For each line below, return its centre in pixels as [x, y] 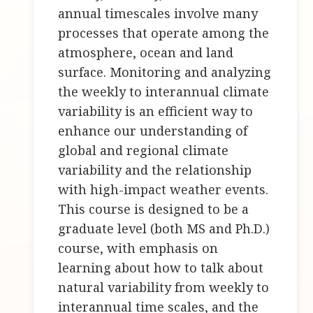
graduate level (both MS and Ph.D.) [164, 229]
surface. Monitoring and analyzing [165, 72]
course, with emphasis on [138, 248]
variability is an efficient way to [156, 111]
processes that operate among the [164, 33]
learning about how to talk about [161, 268]
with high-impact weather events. [163, 190]
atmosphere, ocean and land [146, 53]
